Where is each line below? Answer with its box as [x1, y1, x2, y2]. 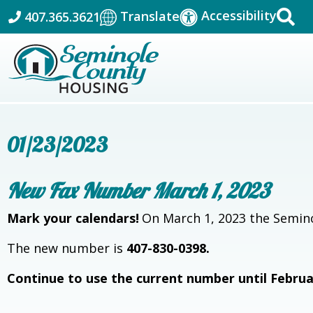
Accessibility [201, 7, 277, 24]
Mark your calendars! [7, 210, 139, 227]
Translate [120, 7, 180, 24]
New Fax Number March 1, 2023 [7, 177, 269, 205]
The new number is [7, 240, 126, 257]
